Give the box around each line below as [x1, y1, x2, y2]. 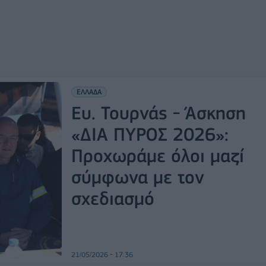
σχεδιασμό [71, 188, 154, 209]
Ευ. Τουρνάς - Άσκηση [71, 102, 246, 123]
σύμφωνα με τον [71, 166, 204, 188]
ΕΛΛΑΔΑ [76, 87, 102, 96]
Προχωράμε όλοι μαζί [71, 145, 244, 166]
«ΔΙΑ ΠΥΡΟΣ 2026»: [71, 123, 229, 145]
